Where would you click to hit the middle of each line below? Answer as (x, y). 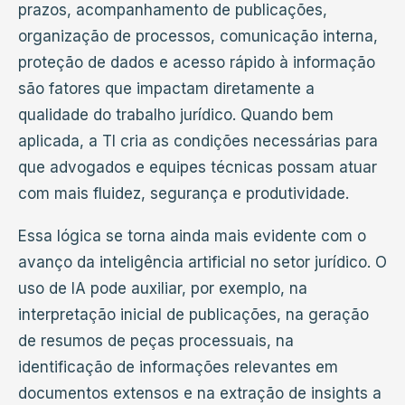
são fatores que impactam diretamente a (166, 88)
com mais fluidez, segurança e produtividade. (184, 193)
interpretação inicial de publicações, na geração (193, 314)
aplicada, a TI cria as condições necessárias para (198, 141)
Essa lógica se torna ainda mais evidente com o (192, 235)
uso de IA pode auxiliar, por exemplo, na (163, 288)
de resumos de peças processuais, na (156, 340)
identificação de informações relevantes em (178, 367)
